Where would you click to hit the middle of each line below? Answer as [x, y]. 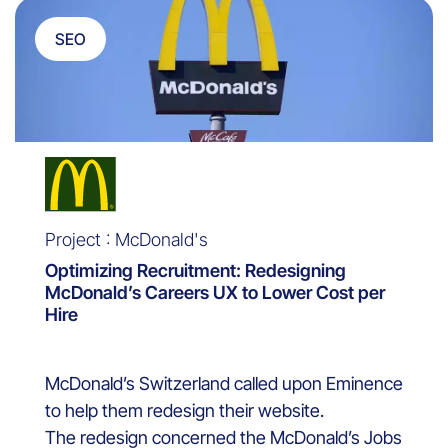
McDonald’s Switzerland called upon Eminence [224, 383]
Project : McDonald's [126, 239]
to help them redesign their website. [184, 410]
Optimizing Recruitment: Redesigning [195, 270]
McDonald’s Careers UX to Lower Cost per [215, 292]
